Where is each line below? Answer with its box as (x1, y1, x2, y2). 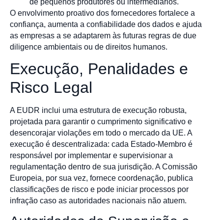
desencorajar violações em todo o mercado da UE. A (10, 129, 192, 137)
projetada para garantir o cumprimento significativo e (10, 117, 192, 126)
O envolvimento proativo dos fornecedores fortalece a (10, 8, 195, 17)
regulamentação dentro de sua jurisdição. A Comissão (10, 163, 197, 171)
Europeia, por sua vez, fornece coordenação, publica (10, 174, 193, 183)
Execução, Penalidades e (10, 60, 188, 78)
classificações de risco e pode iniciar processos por (10, 185, 189, 194)
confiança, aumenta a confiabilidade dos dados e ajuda (10, 20, 202, 28)
